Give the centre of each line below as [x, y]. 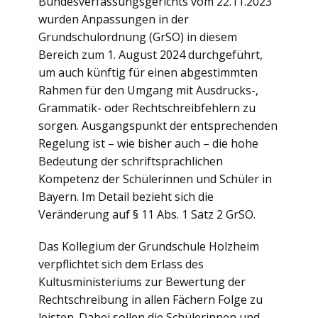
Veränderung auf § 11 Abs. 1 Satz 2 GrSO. [147, 214]
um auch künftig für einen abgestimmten [148, 72]
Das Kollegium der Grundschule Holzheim [149, 246]
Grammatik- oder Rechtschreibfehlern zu [147, 108]
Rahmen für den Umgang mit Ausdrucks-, [148, 90]
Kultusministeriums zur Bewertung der [142, 282]
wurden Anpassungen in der [114, 19]
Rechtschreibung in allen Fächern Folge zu [150, 300]
